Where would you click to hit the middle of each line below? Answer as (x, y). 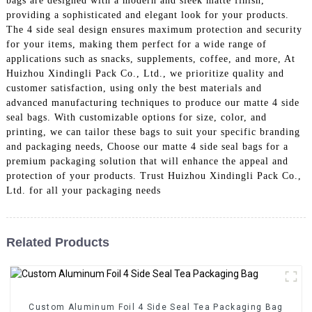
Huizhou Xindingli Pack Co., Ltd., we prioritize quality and (145, 73)
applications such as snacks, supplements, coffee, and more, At (150, 58)
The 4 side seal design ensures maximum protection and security (154, 29)
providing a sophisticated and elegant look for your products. (147, 15)
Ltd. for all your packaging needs (83, 190)
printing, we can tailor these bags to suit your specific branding (153, 132)
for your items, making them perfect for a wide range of (136, 44)
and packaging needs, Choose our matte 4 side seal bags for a (147, 146)
